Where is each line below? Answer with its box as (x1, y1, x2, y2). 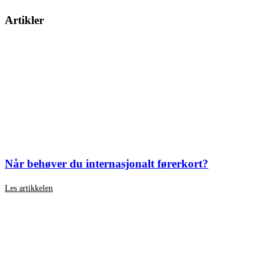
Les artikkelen (5, 183, 53, 193)
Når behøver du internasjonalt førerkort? (5, 157, 208, 170)
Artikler (5, 14, 44, 27)
